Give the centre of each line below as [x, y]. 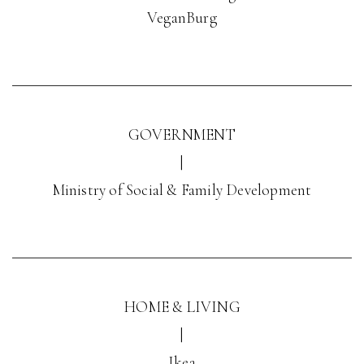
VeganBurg [182, 17]
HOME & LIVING [182, 307]
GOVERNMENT [182, 134]
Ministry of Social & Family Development [182, 190]
